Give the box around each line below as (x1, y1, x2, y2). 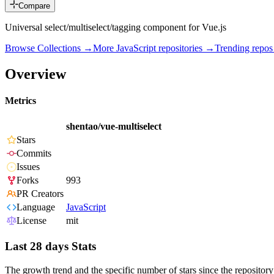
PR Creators (17, 188, 64, 199)
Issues (17, 161, 40, 172)
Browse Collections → (5, 43, 93, 54)
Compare (18, 1, 50, 11)
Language (17, 202, 55, 213)
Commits (17, 148, 51, 159)
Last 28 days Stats (5, 240, 96, 253)
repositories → (156, 43, 215, 54)
